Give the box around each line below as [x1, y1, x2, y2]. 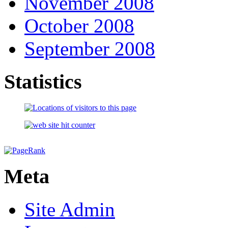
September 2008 [24, 38, 155, 60]
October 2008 [24, 15, 134, 37]
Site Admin [24, 198, 115, 220]
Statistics [4, 70, 82, 93]
